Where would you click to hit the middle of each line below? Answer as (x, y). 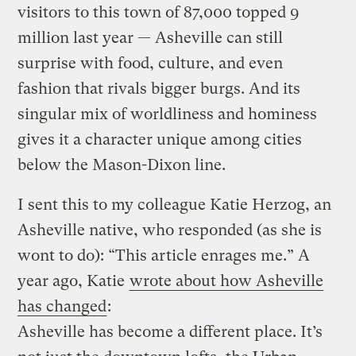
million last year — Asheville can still (151, 37)
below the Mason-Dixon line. (122, 164)
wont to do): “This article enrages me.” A (164, 255)
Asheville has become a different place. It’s (170, 331)
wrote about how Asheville (227, 281)
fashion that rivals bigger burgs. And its (159, 88)
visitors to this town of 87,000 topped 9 (159, 12)
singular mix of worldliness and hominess (168, 114)
